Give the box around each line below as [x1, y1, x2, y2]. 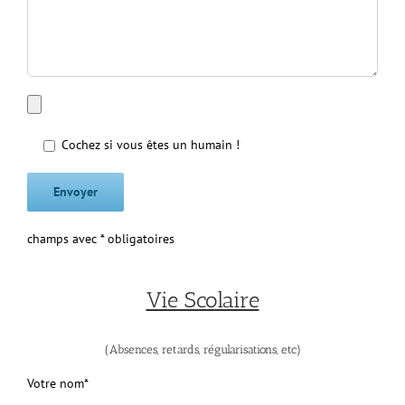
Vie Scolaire [146, 287, 259, 314]
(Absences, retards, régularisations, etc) [104, 342, 301, 356]
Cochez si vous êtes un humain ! [61, 137, 240, 154]
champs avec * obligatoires [26, 231, 174, 248]
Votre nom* [26, 374, 89, 391]
